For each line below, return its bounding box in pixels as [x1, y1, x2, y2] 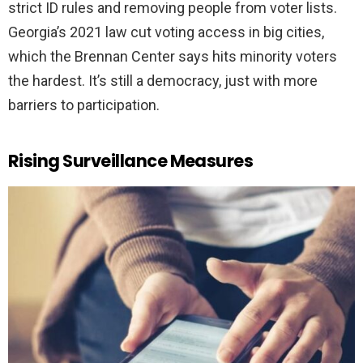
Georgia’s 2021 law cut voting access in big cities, [8, 23, 324, 41]
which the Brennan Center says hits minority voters [8, 48, 337, 66]
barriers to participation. [8, 96, 160, 114]
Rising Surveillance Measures [8, 149, 254, 173]
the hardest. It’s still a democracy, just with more [8, 72, 318, 90]
